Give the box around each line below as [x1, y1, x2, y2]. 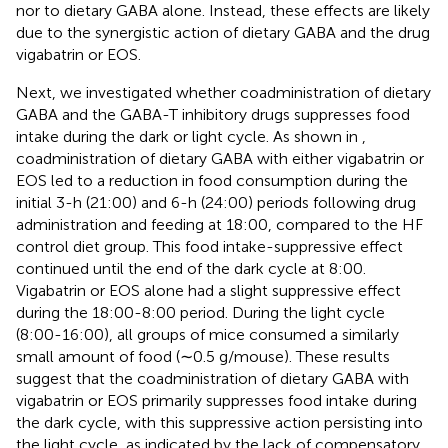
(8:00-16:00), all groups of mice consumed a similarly [16, 324, 399, 344]
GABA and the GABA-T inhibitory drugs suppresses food [16, 104, 410, 124]
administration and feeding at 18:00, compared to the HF [16, 214, 423, 234]
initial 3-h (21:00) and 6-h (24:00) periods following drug [16, 192, 416, 212]
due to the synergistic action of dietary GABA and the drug [16, 22, 430, 42]
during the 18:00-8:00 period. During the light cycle [16, 302, 385, 322]
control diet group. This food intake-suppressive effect [16, 236, 403, 256]
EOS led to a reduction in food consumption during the [16, 170, 408, 190]
